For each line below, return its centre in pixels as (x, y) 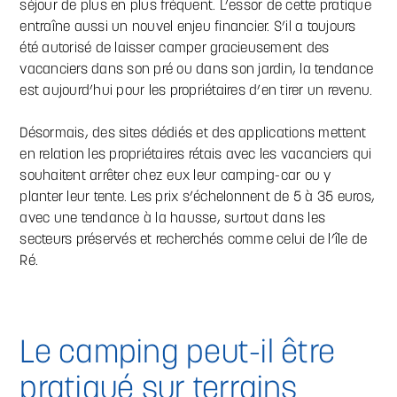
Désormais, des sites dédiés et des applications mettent (193, 133)
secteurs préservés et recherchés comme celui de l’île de (194, 240)
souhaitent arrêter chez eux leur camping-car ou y (175, 176)
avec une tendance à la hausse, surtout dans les (173, 218)
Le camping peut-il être (178, 354)
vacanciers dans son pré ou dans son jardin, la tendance (197, 70)
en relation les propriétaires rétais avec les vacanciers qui (196, 155)
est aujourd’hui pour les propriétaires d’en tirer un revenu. (196, 91)
